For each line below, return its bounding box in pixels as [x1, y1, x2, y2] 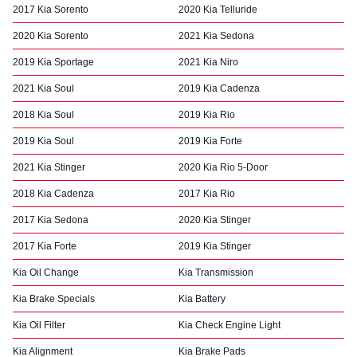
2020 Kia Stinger [178, 214, 251, 226]
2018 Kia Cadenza [13, 188, 94, 199]
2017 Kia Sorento [13, 4, 88, 15]
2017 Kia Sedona [13, 214, 88, 226]
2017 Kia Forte [13, 241, 76, 252]
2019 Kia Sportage [13, 57, 94, 68]
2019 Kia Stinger [178, 241, 251, 252]
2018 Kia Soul [13, 109, 74, 120]
